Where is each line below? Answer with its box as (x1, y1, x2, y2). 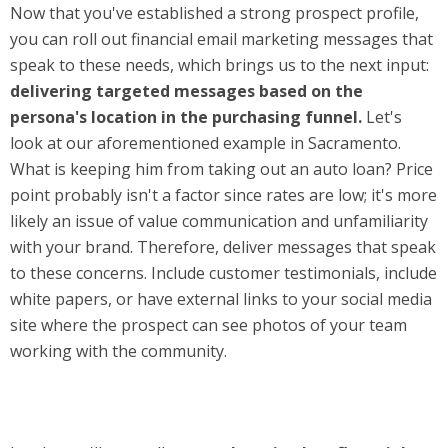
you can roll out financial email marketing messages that (10, 28, 433, 50)
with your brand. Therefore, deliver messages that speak (10, 236, 436, 258)
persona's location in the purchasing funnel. (10, 106, 366, 128)
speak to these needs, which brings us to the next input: (10, 54, 429, 76)
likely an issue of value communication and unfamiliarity (10, 210, 428, 232)
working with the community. (10, 340, 227, 362)
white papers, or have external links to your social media (10, 288, 432, 310)
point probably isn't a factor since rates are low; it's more (10, 184, 437, 206)
